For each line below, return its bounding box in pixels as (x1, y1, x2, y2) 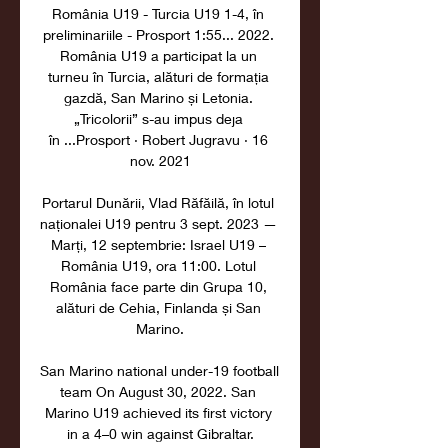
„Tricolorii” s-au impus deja (73, 110, 243, 127)
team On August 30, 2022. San (60, 383, 256, 400)
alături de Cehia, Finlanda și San (55, 299, 261, 316)
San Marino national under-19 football (40, 362, 279, 379)
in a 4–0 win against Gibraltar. (66, 425, 254, 442)
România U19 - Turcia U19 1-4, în (52, 5, 264, 22)
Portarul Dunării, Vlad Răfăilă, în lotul (42, 194, 274, 211)
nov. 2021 (129, 152, 191, 169)
